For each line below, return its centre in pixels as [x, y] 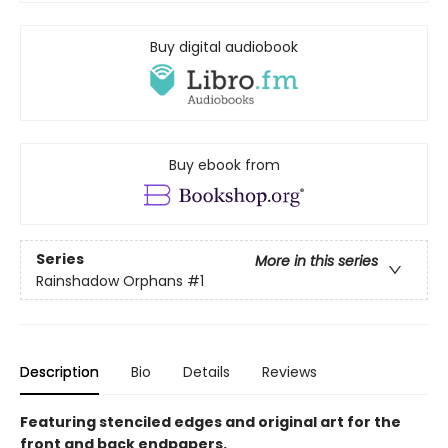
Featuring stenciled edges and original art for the [210, 422]
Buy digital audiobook [224, 47]
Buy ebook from [224, 165]
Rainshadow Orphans [109, 280]
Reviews [289, 372]
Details [206, 372]
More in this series [316, 260]
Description [59, 372]
